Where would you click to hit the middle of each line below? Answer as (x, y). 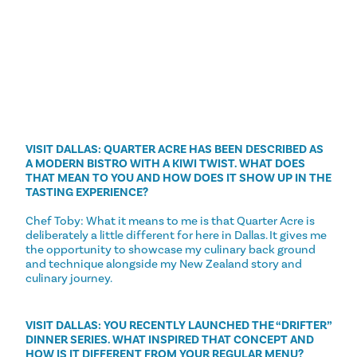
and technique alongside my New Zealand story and (164, 264)
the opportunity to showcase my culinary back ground (171, 250)
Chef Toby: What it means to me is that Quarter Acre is (170, 221)
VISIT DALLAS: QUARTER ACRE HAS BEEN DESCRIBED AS (175, 149)
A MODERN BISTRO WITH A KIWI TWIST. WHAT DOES (165, 164)
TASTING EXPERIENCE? (87, 192)
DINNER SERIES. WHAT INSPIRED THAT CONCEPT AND (170, 340)
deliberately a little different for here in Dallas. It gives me (176, 235)
